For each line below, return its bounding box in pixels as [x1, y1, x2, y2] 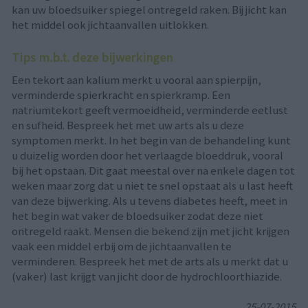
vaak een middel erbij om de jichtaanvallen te [11, 238, 232, 254]
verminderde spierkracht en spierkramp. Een [11, 87, 230, 102]
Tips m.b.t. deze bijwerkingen [11, 49, 173, 65]
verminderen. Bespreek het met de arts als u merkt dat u [11, 253, 288, 269]
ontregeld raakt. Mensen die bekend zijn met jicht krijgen [11, 223, 289, 239]
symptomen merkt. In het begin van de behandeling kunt [11, 132, 291, 148]
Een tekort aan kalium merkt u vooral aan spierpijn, [11, 71, 261, 87]
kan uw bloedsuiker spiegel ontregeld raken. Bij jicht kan [11, 1, 287, 17]
